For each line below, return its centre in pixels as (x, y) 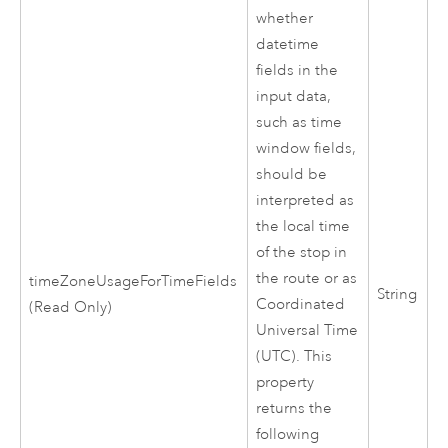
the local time (303, 227)
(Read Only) (71, 308)
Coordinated (301, 305)
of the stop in (302, 253)
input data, (294, 97)
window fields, (306, 149)
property (285, 383)
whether (285, 19)
